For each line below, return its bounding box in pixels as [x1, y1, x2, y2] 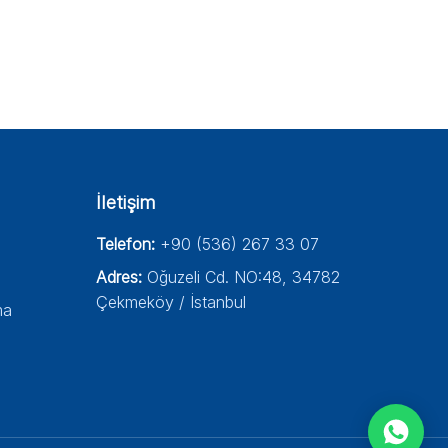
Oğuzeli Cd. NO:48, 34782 [147, 267, 340, 287]
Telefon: [96, 234, 155, 254]
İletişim [96, 192, 156, 213]
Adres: [96, 267, 142, 287]
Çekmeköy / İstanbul [96, 292, 246, 312]
